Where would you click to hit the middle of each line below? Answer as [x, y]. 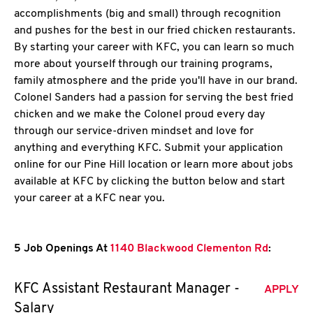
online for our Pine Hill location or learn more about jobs [154, 165]
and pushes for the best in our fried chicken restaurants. [155, 31]
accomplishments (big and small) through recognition [147, 14]
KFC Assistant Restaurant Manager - [127, 289]
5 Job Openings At [61, 249]
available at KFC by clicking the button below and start [150, 182]
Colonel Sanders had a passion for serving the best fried [154, 98]
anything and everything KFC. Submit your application [148, 148]
